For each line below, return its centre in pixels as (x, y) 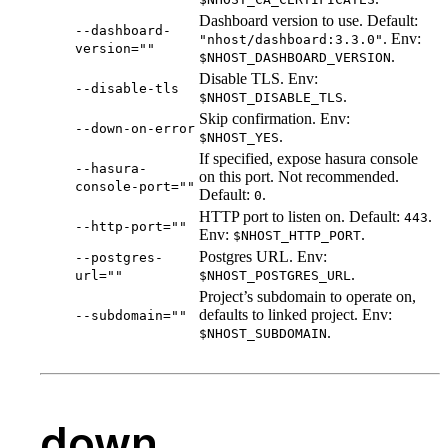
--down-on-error (135, 129)
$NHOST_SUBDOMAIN (263, 334)
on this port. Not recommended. (299, 177)
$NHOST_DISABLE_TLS (271, 98)
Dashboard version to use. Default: (308, 21)
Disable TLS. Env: (258, 79)
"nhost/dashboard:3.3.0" (291, 40)
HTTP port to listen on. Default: (301, 217)
